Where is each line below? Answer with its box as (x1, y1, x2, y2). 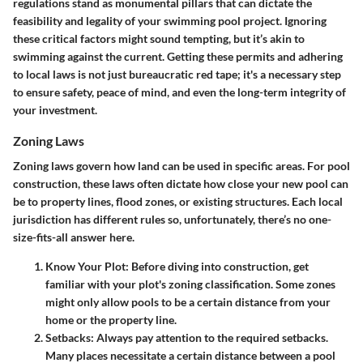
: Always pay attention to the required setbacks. (91, 331, 328, 345)
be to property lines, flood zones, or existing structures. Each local (13, 194, 343, 209)
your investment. (13, 103, 97, 117)
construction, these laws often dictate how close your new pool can (13, 177, 348, 191)
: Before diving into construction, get (126, 259, 309, 274)
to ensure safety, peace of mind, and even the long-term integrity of (13, 85, 346, 100)
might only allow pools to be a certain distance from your (45, 295, 331, 310)
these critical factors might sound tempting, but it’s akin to (13, 32, 305, 46)
